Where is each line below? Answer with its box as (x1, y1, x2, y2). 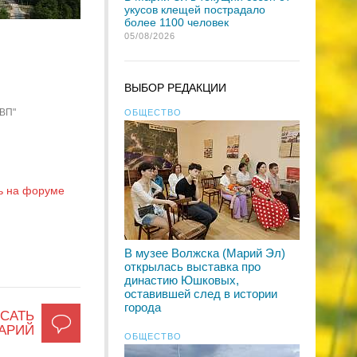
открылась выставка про (124, 260, 261, 273)
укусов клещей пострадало (124, 3, 265, 16)
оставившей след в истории (124, 287, 277, 300)
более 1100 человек (124, 16, 229, 29)
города (124, 300, 161, 314)
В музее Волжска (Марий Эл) (124, 246, 285, 260)
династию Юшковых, (124, 273, 239, 287)
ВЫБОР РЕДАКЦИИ (124, 81, 226, 94)
